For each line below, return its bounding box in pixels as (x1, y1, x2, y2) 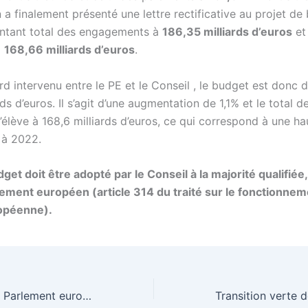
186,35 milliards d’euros (162, 25, 292, 39)
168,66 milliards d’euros (4, 43, 135, 57)
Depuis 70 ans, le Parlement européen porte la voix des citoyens (82, 288, 91, 302)
